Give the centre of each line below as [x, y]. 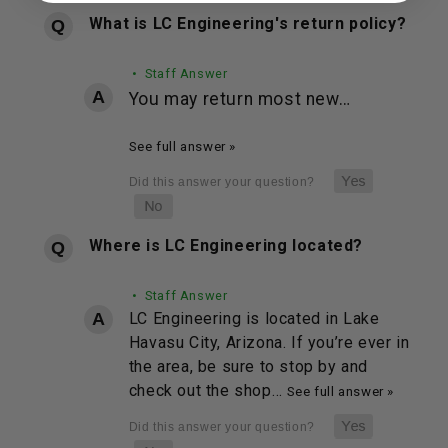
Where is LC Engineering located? [226, 246]
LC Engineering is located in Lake [254, 319]
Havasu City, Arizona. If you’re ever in [269, 343]
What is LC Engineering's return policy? [247, 23]
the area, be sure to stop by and [248, 367]
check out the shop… [207, 391]
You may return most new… [239, 98]
